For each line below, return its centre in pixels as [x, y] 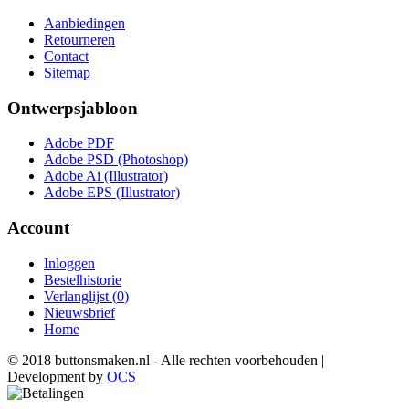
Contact [66, 56]
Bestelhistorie [83, 279]
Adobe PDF [79, 143]
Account [38, 228]
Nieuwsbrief [79, 312]
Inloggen [69, 263]
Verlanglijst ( [80, 296]
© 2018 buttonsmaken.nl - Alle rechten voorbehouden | [166, 360]
